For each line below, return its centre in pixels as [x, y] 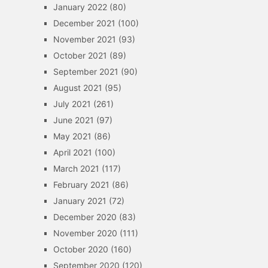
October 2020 [80, 249]
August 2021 [77, 88]
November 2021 [84, 39]
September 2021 [86, 71]
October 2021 [80, 55]
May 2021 [72, 136]
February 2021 [81, 185]
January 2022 [80, 7]
